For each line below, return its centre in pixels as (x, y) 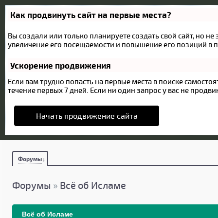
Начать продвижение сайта (87, 116)
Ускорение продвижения (61, 65)
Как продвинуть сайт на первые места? (91, 15)
